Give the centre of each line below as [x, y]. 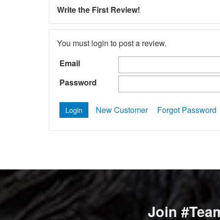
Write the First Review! [99, 9]
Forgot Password [187, 110]
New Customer [122, 110]
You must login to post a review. [112, 43]
